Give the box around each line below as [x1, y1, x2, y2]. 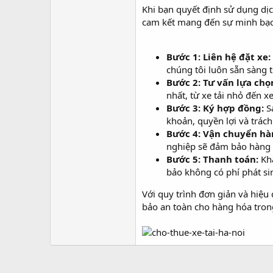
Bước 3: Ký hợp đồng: [166, 102, 264, 114]
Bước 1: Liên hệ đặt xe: [166, 51, 271, 63]
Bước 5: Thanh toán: [166, 153, 258, 165]
